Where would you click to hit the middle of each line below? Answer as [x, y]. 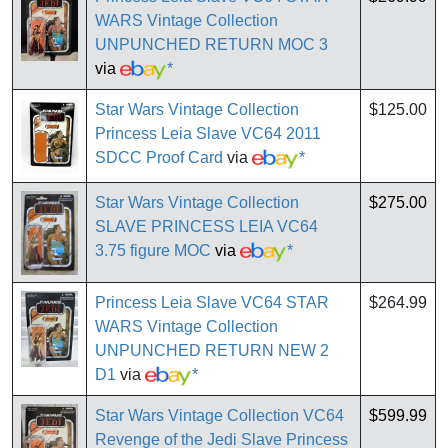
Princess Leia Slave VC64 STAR [212, 303]
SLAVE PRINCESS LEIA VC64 [206, 227]
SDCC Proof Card [159, 158]
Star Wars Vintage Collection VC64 [219, 416]
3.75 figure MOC [153, 251]
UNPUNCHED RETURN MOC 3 [211, 45]
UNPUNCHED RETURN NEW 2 [212, 351]
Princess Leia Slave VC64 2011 [208, 134]
